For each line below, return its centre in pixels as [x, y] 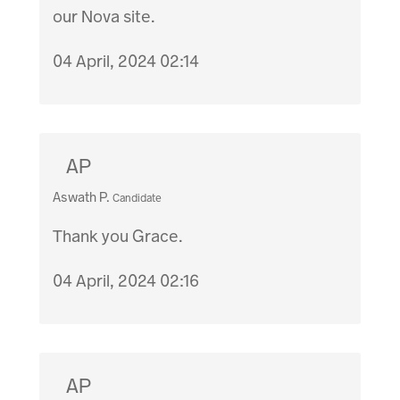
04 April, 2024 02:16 [126, 281]
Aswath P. [82, 198]
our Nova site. [104, 17]
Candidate [137, 199]
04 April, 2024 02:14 [126, 62]
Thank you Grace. [118, 237]
